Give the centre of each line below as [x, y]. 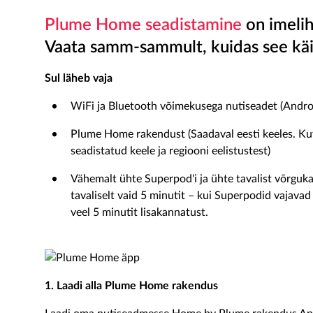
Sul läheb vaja [79, 78]
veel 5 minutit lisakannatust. [139, 212]
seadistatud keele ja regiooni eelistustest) [170, 151]
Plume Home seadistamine [143, 25]
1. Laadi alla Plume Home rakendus [131, 286]
